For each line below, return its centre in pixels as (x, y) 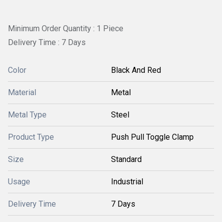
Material (22, 92)
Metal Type (27, 114)
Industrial (127, 181)
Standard (126, 159)
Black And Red (136, 70)
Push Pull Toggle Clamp (152, 137)
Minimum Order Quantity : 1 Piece (66, 28)
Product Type (31, 137)
